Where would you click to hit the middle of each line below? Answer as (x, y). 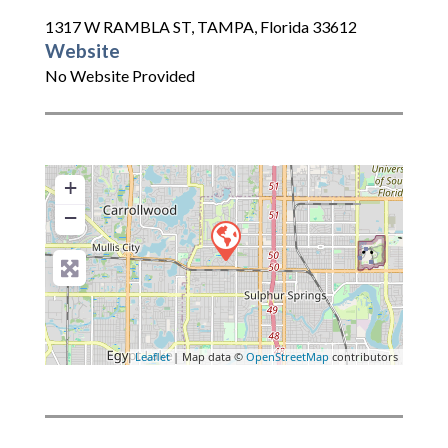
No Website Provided (120, 76)
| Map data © (208, 357)
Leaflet (152, 357)
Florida (284, 27)
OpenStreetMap (287, 357)
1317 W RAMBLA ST (118, 27)
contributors (363, 357)
